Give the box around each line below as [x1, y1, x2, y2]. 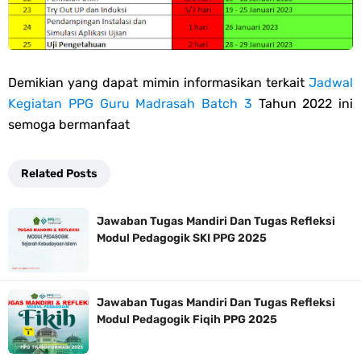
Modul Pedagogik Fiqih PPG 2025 [97, 313, 277, 327]
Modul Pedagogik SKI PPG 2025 [97, 231, 267, 246]
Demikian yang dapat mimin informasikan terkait [8, 75, 309, 91]
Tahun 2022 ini [251, 96, 353, 112]
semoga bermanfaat [8, 117, 130, 133]
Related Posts [21, 167, 98, 181]
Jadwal [309, 75, 353, 91]
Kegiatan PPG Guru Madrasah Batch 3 [8, 96, 252, 112]
